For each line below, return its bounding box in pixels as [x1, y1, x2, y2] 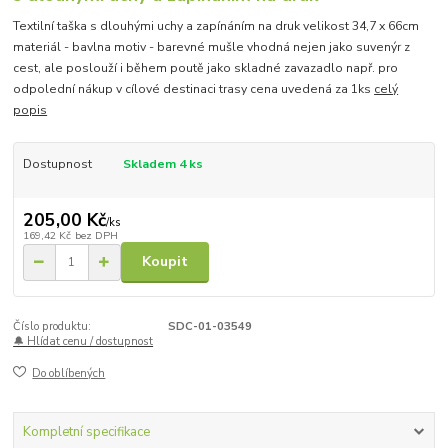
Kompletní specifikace [22, 422, 150, 441]
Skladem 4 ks [122, 155, 203, 172]
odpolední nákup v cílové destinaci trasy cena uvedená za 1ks [13, 80, 375, 97]
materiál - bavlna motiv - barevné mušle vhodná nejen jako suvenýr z [13, 38, 411, 55]
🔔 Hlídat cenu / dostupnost [13, 333, 154, 349]
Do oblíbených [32, 366, 106, 382]
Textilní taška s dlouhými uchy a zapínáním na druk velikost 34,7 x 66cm [13, 17, 420, 34]
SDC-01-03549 [167, 318, 252, 334]
